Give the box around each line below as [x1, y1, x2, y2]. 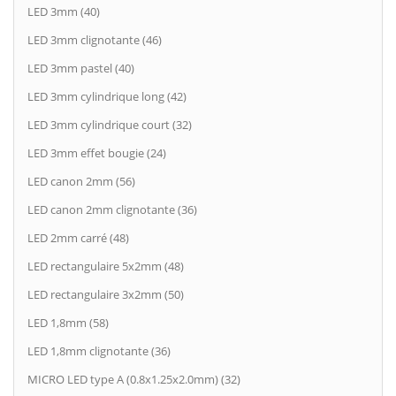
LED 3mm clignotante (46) [27, 32, 162, 48]
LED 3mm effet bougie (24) [27, 145, 166, 161]
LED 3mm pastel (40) [27, 60, 134, 76]
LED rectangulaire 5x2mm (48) [27, 258, 184, 274]
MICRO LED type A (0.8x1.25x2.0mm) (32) [27, 371, 240, 387]
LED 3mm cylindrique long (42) [27, 88, 187, 104]
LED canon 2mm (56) [27, 173, 135, 189]
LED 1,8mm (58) [27, 315, 109, 331]
